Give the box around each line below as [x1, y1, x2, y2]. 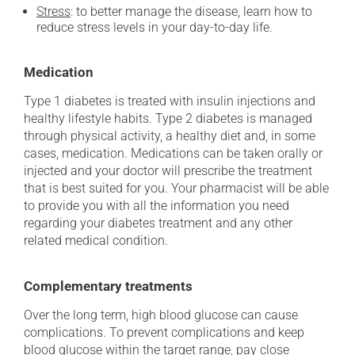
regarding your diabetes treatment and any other [24, 216, 292, 231]
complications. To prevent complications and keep [24, 325, 304, 340]
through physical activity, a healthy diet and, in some [24, 128, 315, 143]
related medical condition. [24, 233, 168, 248]
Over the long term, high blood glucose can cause [24, 307, 298, 323]
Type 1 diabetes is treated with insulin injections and [24, 94, 315, 109]
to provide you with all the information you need [24, 198, 289, 213]
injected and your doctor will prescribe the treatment [24, 163, 312, 178]
